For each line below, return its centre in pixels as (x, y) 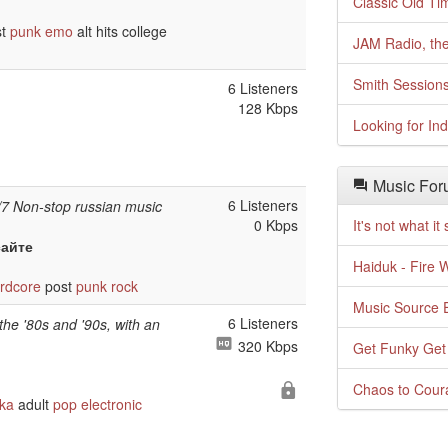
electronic (111, 404)
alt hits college (120, 31)
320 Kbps (266, 346)
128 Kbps (268, 108)
